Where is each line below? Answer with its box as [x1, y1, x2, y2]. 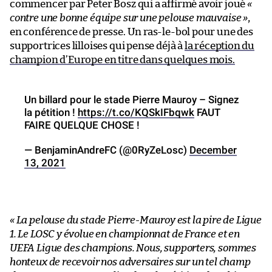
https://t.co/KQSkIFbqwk [78, 106, 194, 118]
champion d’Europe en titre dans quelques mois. [10, 54, 235, 65]
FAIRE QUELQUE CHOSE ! [24, 118, 140, 131]
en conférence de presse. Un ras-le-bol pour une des [10, 26, 253, 37]
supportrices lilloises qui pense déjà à [10, 40, 185, 51]
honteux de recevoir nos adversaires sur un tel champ [10, 256, 251, 267]
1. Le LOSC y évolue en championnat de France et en [10, 228, 240, 239]
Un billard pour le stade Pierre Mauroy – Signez [24, 93, 239, 106]
